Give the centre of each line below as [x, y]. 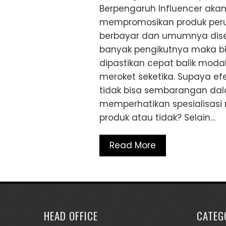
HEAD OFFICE [71, 215]
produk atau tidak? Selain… [157, 117]
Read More [133, 145]
